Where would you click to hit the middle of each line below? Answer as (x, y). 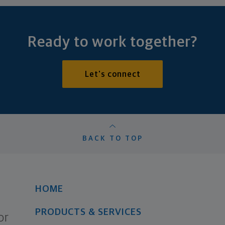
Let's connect (113, 75)
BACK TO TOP (113, 139)
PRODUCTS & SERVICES (88, 212)
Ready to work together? (112, 42)
